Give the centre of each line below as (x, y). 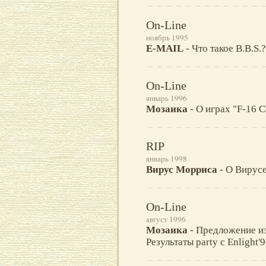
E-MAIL (165, 49)
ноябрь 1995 (167, 38)
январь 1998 (167, 159)
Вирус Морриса (182, 170)
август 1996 (166, 219)
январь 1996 (167, 98)
